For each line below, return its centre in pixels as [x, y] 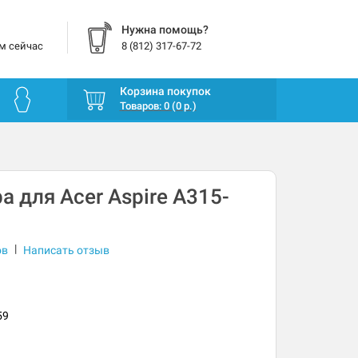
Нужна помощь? [165, 30]
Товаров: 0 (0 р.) [158, 106]
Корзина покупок [165, 91]
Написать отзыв [66, 251]
